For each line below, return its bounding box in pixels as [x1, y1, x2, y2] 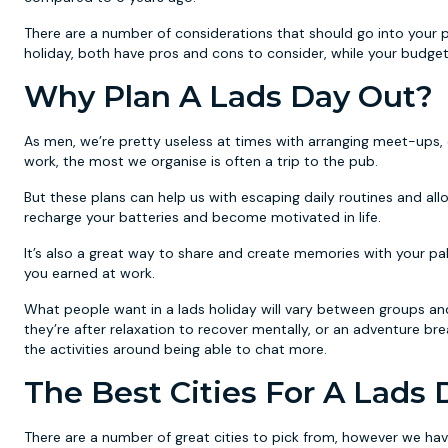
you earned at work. [24, 264, 155, 282]
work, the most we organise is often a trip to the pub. [24, 152, 378, 170]
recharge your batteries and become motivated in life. [24, 208, 381, 226]
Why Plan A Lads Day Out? [24, 78, 433, 115]
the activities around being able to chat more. [24, 340, 327, 358]
